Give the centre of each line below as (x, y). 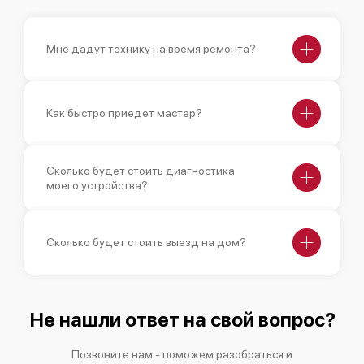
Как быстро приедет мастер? (124, 113)
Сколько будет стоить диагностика (141, 170)
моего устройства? (97, 185)
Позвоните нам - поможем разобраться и (182, 354)
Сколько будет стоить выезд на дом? (146, 243)
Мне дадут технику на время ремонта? (151, 49)
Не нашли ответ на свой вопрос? (182, 319)
